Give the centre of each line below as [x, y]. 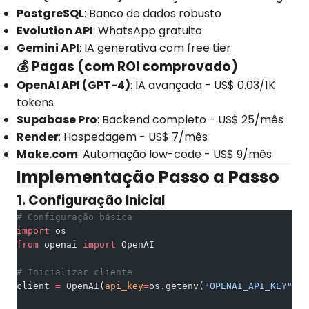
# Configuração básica [74, 217]
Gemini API [48, 48]
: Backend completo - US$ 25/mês [190, 120]
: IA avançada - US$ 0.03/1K [203, 85]
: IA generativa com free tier [155, 48]
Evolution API [55, 31]
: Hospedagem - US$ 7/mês [133, 137]
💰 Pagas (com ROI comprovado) [127, 67]
